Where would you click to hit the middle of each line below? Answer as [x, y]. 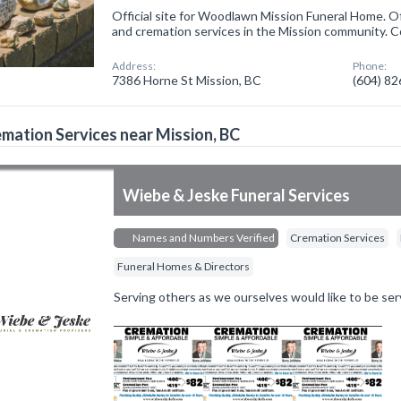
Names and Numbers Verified [203, 238]
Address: [134, 66]
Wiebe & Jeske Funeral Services [237, 195]
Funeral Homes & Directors [184, 266]
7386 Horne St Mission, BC [187, 80]
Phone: [370, 66]
